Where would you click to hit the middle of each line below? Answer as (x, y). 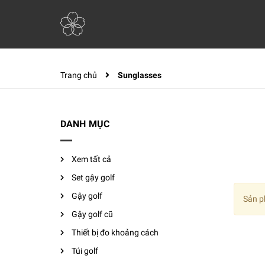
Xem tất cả (91, 159)
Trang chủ (79, 75)
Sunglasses (140, 75)
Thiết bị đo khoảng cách (115, 232)
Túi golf (85, 251)
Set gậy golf (93, 177)
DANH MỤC (85, 124)
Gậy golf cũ (92, 214)
